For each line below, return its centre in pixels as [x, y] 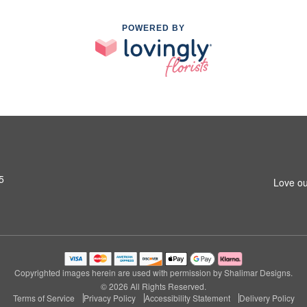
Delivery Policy [267, 298]
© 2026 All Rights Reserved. [153, 286]
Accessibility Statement [187, 298]
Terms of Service [44, 298]
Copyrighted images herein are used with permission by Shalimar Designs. [153, 273]
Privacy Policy [109, 298]
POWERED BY [153, 28]
